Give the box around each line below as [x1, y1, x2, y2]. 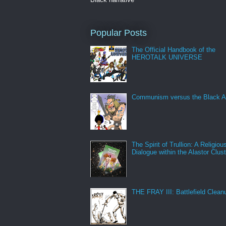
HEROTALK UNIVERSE [132, 53, 203, 62]
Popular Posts [90, 27, 147, 38]
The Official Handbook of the [132, 46, 216, 54]
